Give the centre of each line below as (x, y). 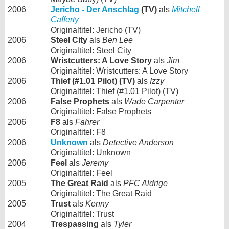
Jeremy (95, 163)
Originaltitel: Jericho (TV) (96, 30)
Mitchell (186, 9)
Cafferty (65, 20)
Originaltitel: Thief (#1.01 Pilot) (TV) (114, 91)
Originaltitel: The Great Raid (101, 193)
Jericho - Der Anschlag (95, 9)
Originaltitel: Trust (82, 214)
